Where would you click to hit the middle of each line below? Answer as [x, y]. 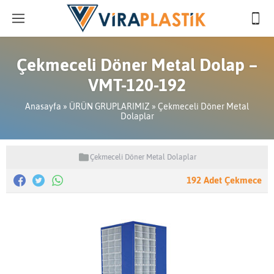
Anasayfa [43, 106]
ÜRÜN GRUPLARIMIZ [109, 106]
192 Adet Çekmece [224, 180]
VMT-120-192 [137, 85]
